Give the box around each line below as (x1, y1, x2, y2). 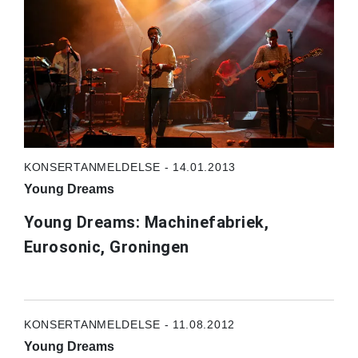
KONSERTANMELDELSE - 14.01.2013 (23, 160, 236, 173)
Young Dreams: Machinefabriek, (23, 212, 269, 232)
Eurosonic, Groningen (23, 237, 189, 257)
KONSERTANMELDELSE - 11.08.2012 (23, 317, 235, 331)
